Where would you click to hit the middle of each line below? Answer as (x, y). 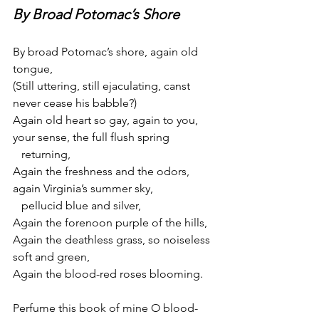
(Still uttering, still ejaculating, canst (103, 85)
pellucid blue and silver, (81, 205)
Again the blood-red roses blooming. (108, 273)
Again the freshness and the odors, (103, 171)
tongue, (33, 68)
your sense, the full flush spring (91, 137)
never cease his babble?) (75, 103)
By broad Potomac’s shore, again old (107, 51)
